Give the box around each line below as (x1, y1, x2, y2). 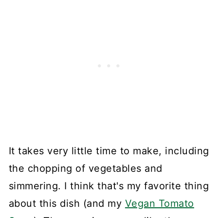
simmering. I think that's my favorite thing (8, 180, 209, 192)
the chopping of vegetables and (8, 163, 163, 175)
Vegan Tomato (125, 198, 194, 210)
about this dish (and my (8, 198, 125, 210)
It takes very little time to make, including (8, 145, 209, 157)
